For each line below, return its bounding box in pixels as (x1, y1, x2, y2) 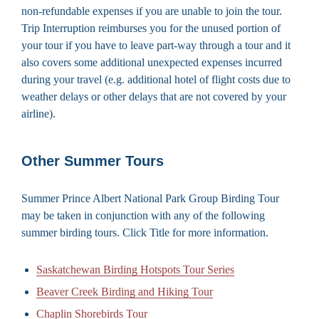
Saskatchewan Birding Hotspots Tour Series (36, 263, 234, 276)
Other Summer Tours (21, 152, 164, 169)
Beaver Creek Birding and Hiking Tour (36, 285, 213, 298)
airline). (21, 107, 56, 120)
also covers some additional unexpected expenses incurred (21, 56, 282, 68)
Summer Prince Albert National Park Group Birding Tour (21, 192, 279, 204)
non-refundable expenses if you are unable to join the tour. (21, 4, 282, 17)
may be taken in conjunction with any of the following (21, 209, 265, 221)
